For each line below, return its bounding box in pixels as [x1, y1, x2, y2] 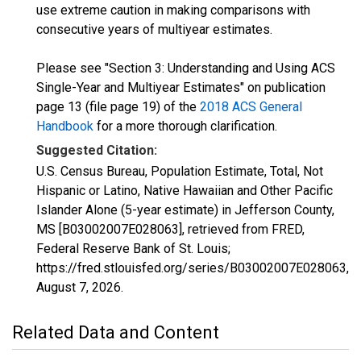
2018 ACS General [200, 99, 302, 114]
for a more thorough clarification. [93, 118, 277, 134]
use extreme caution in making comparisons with [36, 2, 310, 18]
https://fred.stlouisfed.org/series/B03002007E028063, [36, 260, 349, 276]
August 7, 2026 [36, 280, 121, 295]
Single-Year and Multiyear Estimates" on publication [36, 80, 326, 95]
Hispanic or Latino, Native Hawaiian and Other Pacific [36, 183, 333, 198]
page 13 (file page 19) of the [36, 99, 200, 114]
